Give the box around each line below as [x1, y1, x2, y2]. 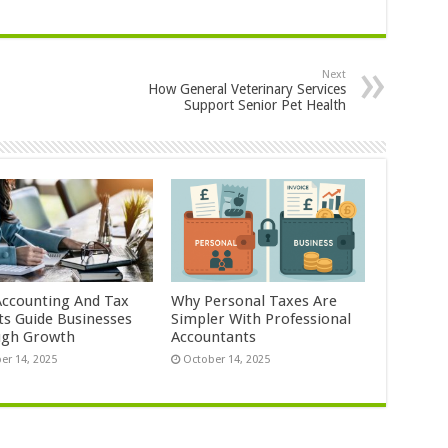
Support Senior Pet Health [183, 97, 346, 114]
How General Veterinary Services [147, 81, 346, 98]
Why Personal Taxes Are [171, 292, 338, 311]
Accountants [171, 328, 257, 347]
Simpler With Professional [171, 310, 352, 329]
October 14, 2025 [183, 353, 271, 367]
